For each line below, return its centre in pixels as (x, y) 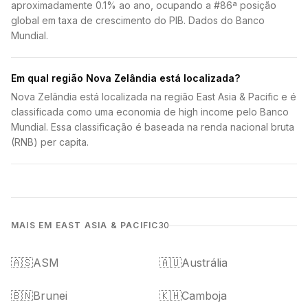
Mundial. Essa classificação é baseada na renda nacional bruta (153, 127)
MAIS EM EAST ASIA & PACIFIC (85, 225)
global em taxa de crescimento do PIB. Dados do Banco (138, 20)
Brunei (50, 296)
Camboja (204, 296)
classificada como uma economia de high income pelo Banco (150, 112)
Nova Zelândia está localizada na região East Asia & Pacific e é (154, 97)
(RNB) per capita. (50, 142)
